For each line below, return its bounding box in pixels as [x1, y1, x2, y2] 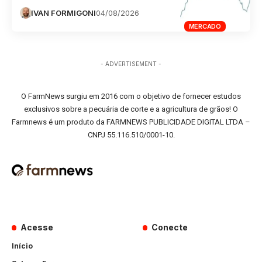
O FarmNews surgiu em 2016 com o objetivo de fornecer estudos [21, 91, 241, 101]
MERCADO [188, 22, 221, 30]
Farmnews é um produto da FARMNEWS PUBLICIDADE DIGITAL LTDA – [12, 117, 250, 126]
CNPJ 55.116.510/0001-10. [87, 130, 175, 139]
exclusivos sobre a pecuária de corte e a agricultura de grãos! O [24, 104, 238, 113]
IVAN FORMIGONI [31, 8, 96, 18]
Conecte [151, 222, 188, 232]
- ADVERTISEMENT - [101, 60, 161, 67]
